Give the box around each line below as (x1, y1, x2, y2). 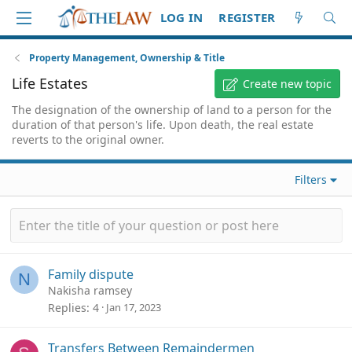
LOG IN (159, 9, 203, 25)
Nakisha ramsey (48, 283, 132, 298)
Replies (48, 300, 86, 315)
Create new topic (243, 76, 332, 91)
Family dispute (48, 266, 134, 283)
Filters (295, 172, 328, 187)
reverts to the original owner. (12, 132, 164, 147)
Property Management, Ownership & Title (29, 51, 225, 64)
